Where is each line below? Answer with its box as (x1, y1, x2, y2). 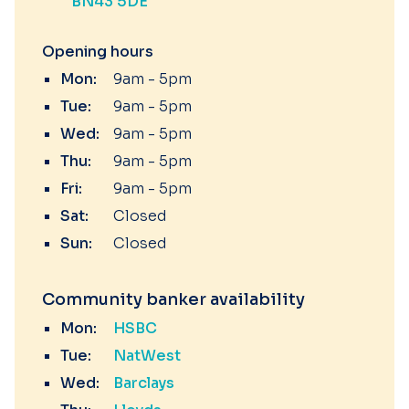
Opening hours (42, 42, 153, 61)
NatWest (113, 346, 181, 365)
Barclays (113, 373, 174, 393)
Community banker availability (42, 289, 305, 309)
